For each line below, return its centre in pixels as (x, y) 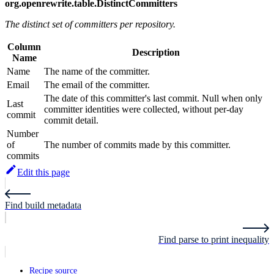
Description (156, 53)
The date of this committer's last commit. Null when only (153, 98)
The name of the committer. (97, 72)
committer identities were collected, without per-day (144, 109)
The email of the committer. (97, 85)
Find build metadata (43, 206)
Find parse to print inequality (214, 240)
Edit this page (43, 172)
